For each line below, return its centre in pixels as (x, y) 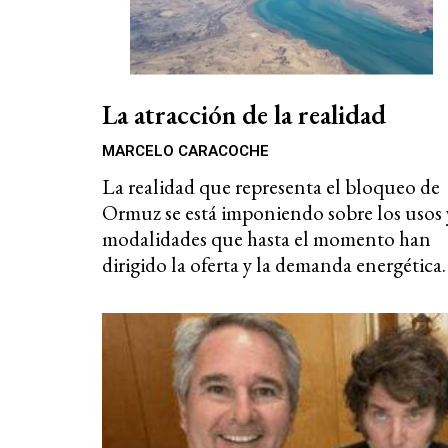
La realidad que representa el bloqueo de (271, 186)
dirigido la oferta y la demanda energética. (274, 264)
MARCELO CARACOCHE (185, 150)
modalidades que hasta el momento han (266, 238)
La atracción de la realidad (244, 114)
